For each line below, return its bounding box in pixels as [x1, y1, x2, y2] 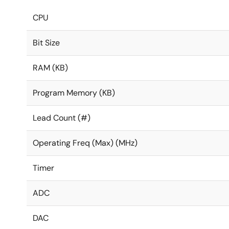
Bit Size [33, 37, 60, 48]
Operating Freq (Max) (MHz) [33, 138, 138, 148]
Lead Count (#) [33, 112, 90, 123]
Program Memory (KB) [33, 87, 115, 98]
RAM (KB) [33, 62, 68, 73]
